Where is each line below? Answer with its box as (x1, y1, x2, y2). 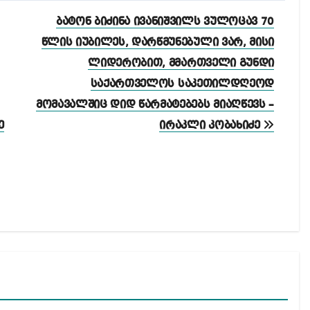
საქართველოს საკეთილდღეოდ (90, 78, 274, 90)
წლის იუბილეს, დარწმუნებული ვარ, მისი (41, 37, 274, 48)
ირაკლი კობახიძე (159, 120, 264, 131)
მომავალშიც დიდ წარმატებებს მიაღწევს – (35, 99, 274, 111)
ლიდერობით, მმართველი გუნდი (88, 57, 274, 69)
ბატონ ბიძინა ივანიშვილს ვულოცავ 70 (55, 16, 274, 28)
